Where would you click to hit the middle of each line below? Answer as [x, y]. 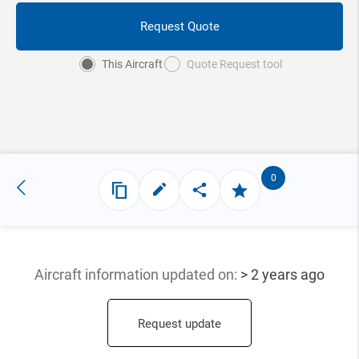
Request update [179, 324]
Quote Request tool [234, 65]
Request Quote [179, 27]
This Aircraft [132, 65]
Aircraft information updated [126, 275]
